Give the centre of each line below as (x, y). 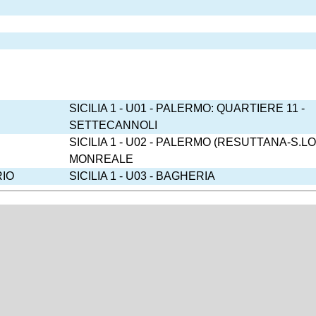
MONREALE (101, 159)
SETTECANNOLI (113, 125)
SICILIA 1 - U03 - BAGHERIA (142, 176)
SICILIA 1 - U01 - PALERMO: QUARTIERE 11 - (187, 108)
